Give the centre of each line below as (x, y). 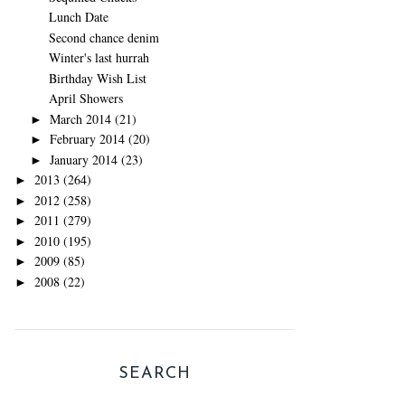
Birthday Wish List (97, 78)
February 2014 (87, 139)
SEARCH (155, 374)
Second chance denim (104, 37)
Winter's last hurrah (99, 57)
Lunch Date (78, 17)
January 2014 (83, 159)
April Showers (85, 98)
